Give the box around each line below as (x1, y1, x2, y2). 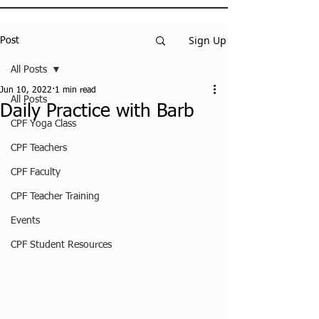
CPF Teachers (11, 143, 67, 153)
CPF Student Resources (11, 240, 112, 250)
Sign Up (189, 33, 226, 47)
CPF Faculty (11, 167, 61, 177)
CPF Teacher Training (11, 192, 100, 202)
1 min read (55, 86, 96, 95)
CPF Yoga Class (11, 119, 76, 129)
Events (11, 216, 40, 226)
